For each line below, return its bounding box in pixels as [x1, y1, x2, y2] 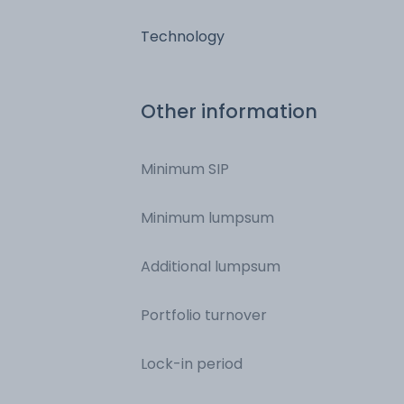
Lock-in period [141, 353, 243, 374]
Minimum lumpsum [141, 207, 274, 228]
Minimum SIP [141, 158, 229, 179]
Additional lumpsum [141, 255, 280, 277]
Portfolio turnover [141, 304, 267, 326]
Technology [141, 25, 225, 47]
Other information [141, 97, 317, 124]
